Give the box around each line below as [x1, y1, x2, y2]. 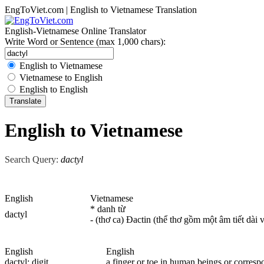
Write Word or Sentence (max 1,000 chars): [5, 37, 166, 47]
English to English [19, 84, 88, 94]
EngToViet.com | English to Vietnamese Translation [5, 5, 197, 15]
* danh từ [90, 203, 126, 214]
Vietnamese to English [19, 72, 103, 82]
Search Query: [5, 154, 58, 164]
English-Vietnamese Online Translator [5, 26, 146, 36]
